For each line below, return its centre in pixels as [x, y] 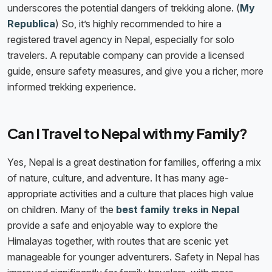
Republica [31, 24]
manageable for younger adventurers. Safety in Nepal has [134, 257]
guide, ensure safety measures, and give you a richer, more [135, 71]
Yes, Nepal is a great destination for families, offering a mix [134, 162]
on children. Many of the [62, 210]
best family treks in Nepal [178, 210]
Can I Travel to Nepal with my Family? [127, 133]
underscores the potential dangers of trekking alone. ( [124, 8]
